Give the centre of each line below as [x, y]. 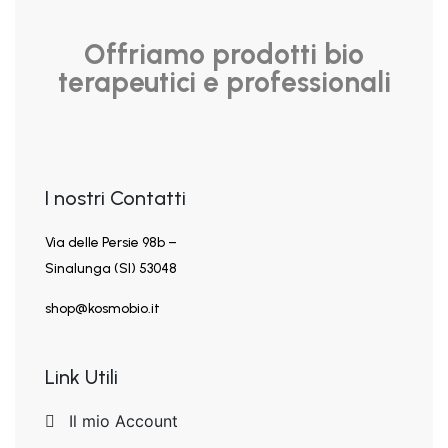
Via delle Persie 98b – [111, 242]
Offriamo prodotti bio [224, 53]
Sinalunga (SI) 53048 [111, 268]
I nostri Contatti [115, 197]
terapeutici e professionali [224, 81]
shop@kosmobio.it [102, 308]
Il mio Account [123, 420]
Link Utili [81, 376]
